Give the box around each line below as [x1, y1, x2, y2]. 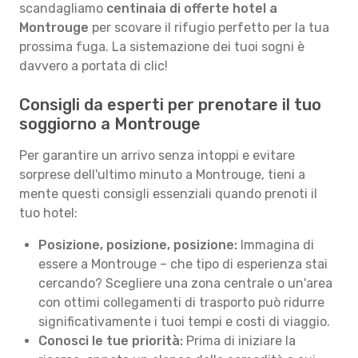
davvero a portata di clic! [19, 58, 168, 74]
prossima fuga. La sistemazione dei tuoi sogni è [19, 39, 304, 54]
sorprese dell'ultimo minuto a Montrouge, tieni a [19, 167, 305, 182]
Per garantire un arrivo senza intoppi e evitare [19, 148, 295, 163]
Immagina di [237, 237, 314, 253]
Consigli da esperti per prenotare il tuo [19, 95, 321, 114]
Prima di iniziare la [183, 333, 296, 348]
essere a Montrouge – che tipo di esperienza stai [38, 257, 328, 272]
